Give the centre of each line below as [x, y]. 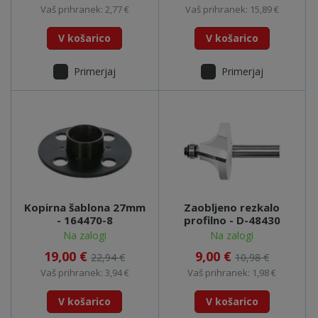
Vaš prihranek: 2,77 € [84, 9]
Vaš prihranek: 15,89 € [232, 9]
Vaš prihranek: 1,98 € [232, 272]
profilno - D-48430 [232, 220]
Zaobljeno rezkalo [232, 207]
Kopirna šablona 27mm [84, 207]
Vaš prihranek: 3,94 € [84, 272]
